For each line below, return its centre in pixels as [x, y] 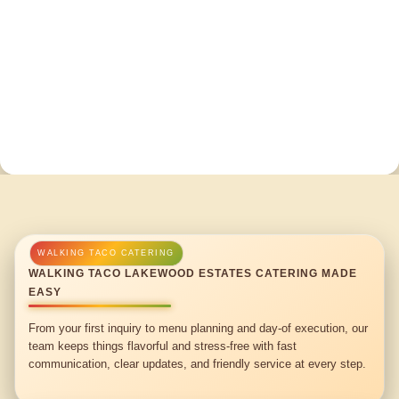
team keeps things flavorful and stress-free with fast [163, 346]
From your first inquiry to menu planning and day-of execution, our [199, 328]
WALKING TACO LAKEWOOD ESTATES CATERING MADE [193, 274]
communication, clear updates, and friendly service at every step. [198, 363]
